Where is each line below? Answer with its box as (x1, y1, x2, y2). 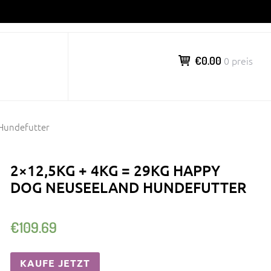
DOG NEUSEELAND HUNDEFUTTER (10, 177, 247, 197)
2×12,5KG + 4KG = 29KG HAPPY (10, 160, 221, 180)
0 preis (224, 54, 253, 67)
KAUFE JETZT (20, 256, 91, 269)
